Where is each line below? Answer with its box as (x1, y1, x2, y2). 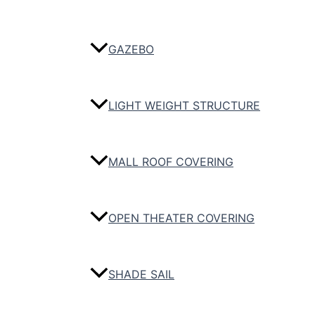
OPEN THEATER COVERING (108, 211, 255, 226)
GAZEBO (108, 42, 154, 57)
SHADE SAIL (108, 267, 174, 282)
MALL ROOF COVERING (108, 155, 233, 169)
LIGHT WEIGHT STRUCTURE (108, 98, 260, 113)
